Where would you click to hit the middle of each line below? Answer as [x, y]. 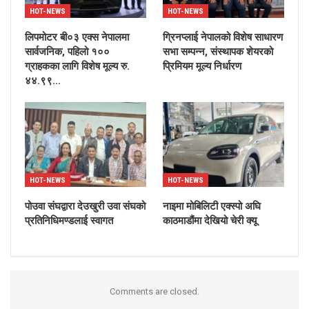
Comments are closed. [154, 291]
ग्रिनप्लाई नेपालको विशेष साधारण [223, 37]
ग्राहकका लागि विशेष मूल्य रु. [77, 66]
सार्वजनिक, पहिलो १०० [67, 51]
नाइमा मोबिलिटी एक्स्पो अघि [212, 206]
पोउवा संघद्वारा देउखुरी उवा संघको [85, 206]
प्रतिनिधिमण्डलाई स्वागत [69, 220]
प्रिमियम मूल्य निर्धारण [202, 66]
